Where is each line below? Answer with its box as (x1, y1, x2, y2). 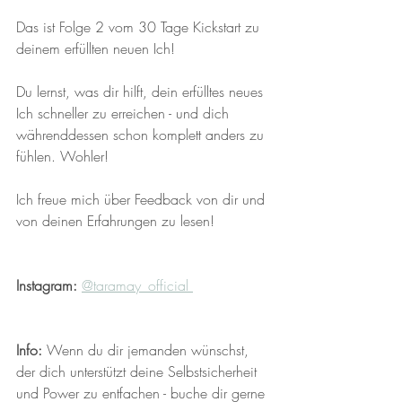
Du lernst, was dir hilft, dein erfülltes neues (16, 82, 267, 101)
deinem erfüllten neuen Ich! (16, 39, 179, 58)
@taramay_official (82, 275, 193, 295)
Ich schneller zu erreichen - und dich (16, 103, 233, 123)
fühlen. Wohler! (16, 146, 109, 166)
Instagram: (16, 275, 77, 295)
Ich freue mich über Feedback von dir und (16, 189, 269, 209)
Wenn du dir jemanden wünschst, (47, 340, 253, 360)
